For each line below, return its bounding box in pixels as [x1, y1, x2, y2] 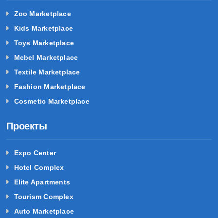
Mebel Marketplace [14, 53, 78, 61]
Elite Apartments [14, 178, 71, 186]
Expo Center [14, 148, 56, 157]
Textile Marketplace [14, 68, 80, 76]
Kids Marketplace [14, 24, 73, 32]
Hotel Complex [14, 163, 64, 171]
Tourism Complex [14, 192, 73, 200]
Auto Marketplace [14, 207, 74, 215]
